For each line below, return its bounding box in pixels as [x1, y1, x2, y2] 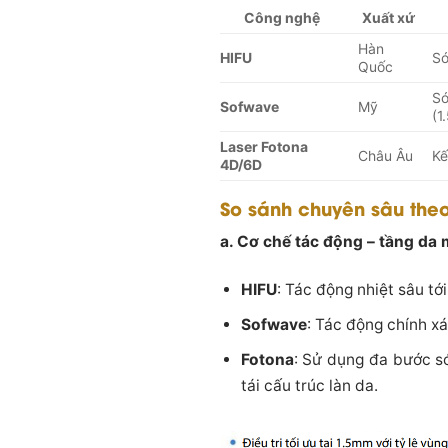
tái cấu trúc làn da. [240, 376, 378, 396]
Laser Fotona [220, 137, 309, 155]
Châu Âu [358, 146, 414, 164]
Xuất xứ [361, 8, 415, 26]
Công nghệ [244, 8, 321, 26]
